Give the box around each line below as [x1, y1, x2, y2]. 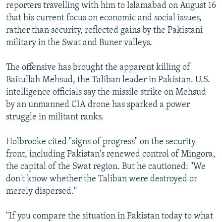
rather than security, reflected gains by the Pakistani [6, 26, 203, 36]
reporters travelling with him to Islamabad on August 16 [6, 1, 216, 11]
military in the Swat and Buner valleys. [6, 38, 152, 48]
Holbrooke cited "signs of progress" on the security [6, 137, 196, 147]
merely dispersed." [6, 187, 77, 197]
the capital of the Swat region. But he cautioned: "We [6, 162, 206, 172]
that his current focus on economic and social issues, [6, 13, 202, 23]
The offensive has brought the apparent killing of [6, 63, 190, 73]
